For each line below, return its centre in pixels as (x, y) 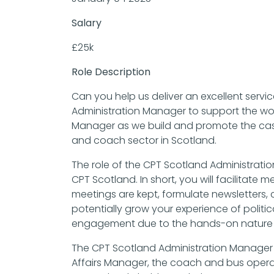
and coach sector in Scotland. (144, 140)
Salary (87, 23)
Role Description (111, 72)
